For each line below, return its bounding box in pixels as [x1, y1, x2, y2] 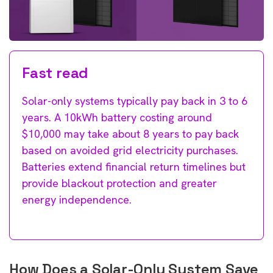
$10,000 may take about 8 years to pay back [22, 126, 239, 141]
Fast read [22, 63, 89, 82]
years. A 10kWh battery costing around [22, 110, 212, 124]
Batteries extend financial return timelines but [22, 159, 246, 174]
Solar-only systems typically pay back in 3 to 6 [22, 93, 247, 108]
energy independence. [22, 192, 132, 207]
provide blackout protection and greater [22, 175, 217, 190]
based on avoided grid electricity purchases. [22, 143, 238, 157]
